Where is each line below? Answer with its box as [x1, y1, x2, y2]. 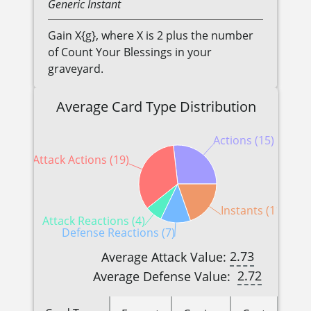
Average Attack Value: [101, 248, 230, 265]
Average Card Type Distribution [56, 97, 256, 117]
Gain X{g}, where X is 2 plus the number [48, 28, 253, 44]
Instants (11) [220, 203, 285, 219]
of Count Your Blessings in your [48, 44, 212, 60]
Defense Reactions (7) [61, 225, 175, 241]
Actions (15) [212, 133, 274, 149]
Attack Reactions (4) [42, 213, 145, 229]
